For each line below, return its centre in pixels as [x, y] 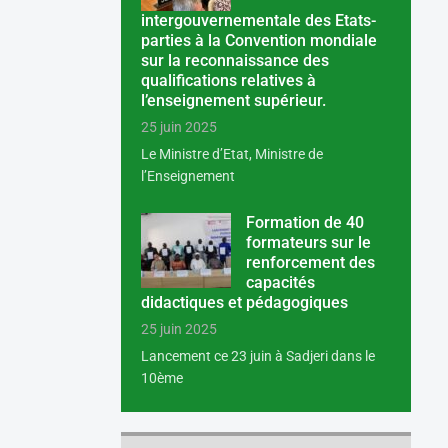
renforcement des [311, 263]
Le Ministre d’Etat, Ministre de [232, 154]
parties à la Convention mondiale [259, 41]
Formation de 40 [305, 223]
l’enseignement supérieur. [234, 101]
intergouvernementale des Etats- [259, 21]
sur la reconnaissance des [235, 61]
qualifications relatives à [229, 81]
